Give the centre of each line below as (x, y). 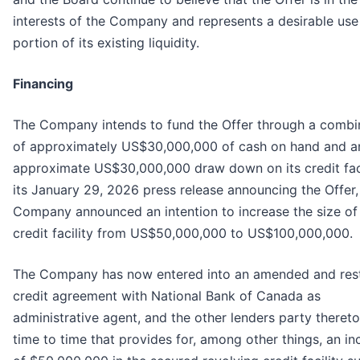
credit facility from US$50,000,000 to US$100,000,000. (183, 233)
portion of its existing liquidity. (106, 43)
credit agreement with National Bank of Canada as (167, 296)
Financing (43, 84)
